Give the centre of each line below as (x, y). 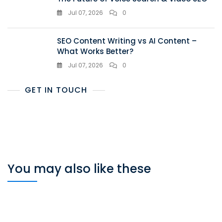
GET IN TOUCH (56, 90)
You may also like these (79, 169)
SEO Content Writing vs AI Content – (127, 41)
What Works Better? (95, 52)
